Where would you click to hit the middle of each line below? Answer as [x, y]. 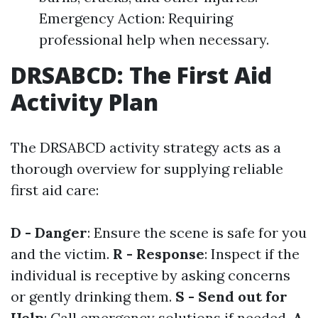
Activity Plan [84, 102]
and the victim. [62, 254]
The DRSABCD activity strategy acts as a [146, 147]
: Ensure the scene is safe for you [197, 232]
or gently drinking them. [93, 296]
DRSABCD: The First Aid [141, 75]
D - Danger [49, 232]
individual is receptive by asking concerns [150, 275]
